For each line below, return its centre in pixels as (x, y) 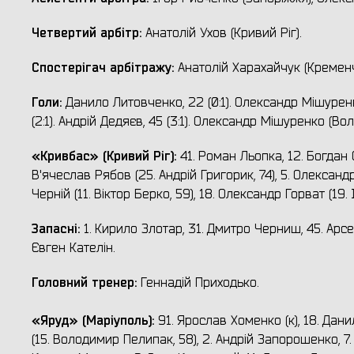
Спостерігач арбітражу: (103, 67)
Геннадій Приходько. (198, 282)
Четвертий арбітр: (87, 32)
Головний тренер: (84, 282)
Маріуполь (117, 320)
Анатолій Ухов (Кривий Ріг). (221, 33)
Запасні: (58, 228)
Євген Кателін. (73, 248)
